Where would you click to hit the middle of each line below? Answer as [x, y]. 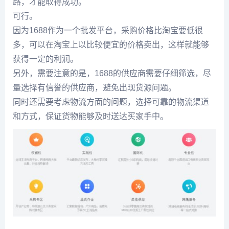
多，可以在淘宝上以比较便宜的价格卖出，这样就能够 [111, 45]
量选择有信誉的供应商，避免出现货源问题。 [95, 88]
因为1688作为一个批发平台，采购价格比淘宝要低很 [108, 30]
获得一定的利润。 [45, 59]
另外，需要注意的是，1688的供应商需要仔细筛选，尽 [112, 73]
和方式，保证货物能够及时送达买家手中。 [90, 116]
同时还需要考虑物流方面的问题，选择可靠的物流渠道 [111, 102]
